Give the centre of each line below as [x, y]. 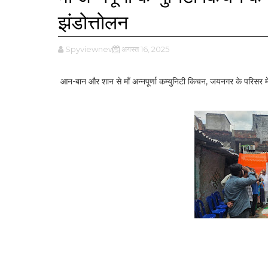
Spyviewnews [92, 49]
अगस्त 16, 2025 [145, 49]
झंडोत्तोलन [93, 22]
